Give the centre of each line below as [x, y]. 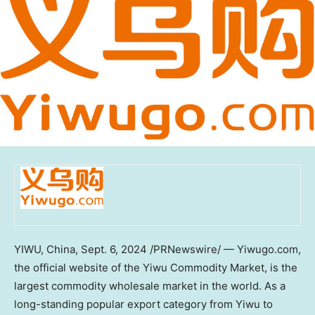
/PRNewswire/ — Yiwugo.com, [224, 249]
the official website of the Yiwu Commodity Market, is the [156, 267]
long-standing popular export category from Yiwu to [143, 304]
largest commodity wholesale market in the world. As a [150, 285]
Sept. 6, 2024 [114, 249]
